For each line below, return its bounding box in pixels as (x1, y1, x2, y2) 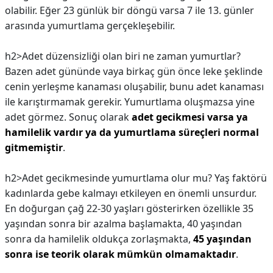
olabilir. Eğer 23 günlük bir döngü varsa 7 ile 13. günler (5, 4, 254, 17)
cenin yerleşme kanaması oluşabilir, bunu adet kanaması (5, 80, 264, 93)
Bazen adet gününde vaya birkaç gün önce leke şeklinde (5, 65, 263, 78)
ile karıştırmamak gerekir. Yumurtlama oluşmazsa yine (5, 95, 255, 108)
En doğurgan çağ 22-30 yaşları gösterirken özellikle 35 (5, 202, 253, 215)
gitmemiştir (5, 141, 63, 154)
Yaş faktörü (214, 171, 267, 185)
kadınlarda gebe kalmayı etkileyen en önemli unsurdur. (5, 186, 257, 200)
